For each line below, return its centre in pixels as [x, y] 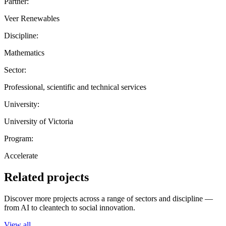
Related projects [46, 177]
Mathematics [24, 52]
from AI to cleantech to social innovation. [70, 207]
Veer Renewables [32, 18]
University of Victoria [39, 121]
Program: [19, 138]
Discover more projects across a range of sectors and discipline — [108, 198]
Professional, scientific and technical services [75, 87]
